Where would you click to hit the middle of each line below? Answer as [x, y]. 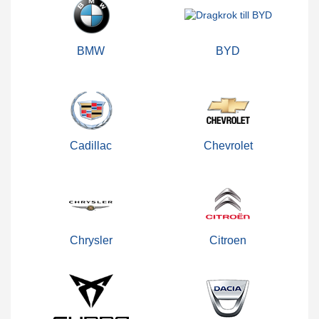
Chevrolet [228, 145]
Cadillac [91, 145]
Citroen [228, 240]
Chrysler [91, 240]
